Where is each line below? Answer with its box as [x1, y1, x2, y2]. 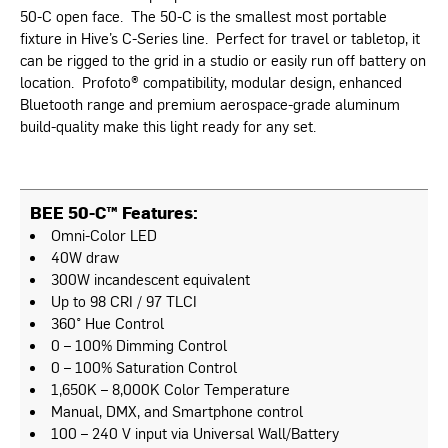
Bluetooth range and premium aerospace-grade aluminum [20, 93, 400, 113]
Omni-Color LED [51, 224, 157, 244]
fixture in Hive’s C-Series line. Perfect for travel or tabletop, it [20, 27, 420, 47]
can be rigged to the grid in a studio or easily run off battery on [20, 49, 426, 69]
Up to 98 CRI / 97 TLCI [51, 290, 197, 310]
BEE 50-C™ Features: [30, 200, 198, 223]
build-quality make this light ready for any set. [20, 115, 316, 135]
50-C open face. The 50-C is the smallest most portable [20, 5, 387, 25]
